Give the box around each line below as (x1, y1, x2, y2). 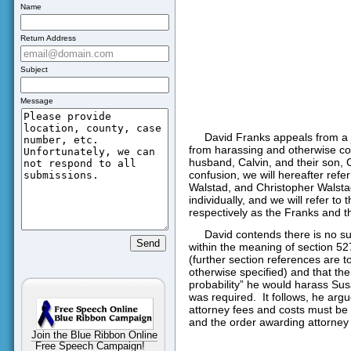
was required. (188, 290, 256, 303)
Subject (20, 65, 48, 74)
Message (20, 96, 53, 106)
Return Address (20, 34, 76, 43)
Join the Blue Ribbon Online (31, 329, 157, 341)
